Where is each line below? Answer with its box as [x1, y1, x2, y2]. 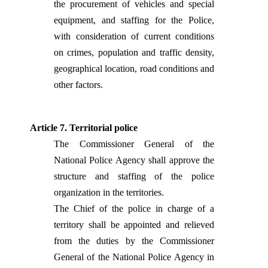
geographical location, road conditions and [54, 63, 214, 74]
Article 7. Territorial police [30, 123, 138, 133]
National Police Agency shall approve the [54, 155, 214, 165]
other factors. [54, 80, 103, 90]
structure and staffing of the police [54, 171, 214, 181]
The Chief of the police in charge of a [54, 203, 214, 214]
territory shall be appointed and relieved [54, 220, 214, 230]
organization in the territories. [54, 187, 164, 197]
